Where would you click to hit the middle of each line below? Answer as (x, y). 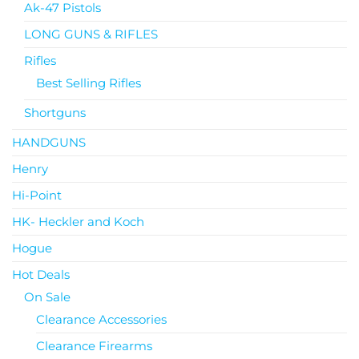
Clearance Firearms (94, 345)
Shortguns (55, 112)
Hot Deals (41, 274)
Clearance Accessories (101, 319)
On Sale (47, 296)
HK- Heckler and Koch (78, 221)
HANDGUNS (49, 142)
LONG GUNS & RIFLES (91, 34)
